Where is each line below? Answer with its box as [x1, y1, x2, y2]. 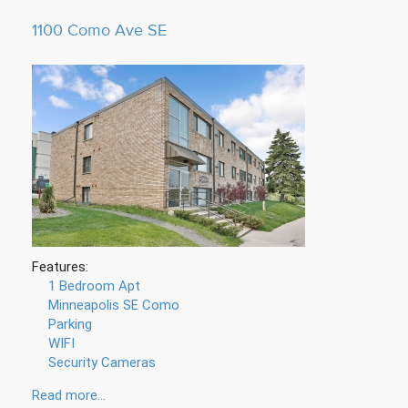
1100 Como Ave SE [32, 21, 167, 40]
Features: [32, 259, 88, 275]
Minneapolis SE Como [48, 297, 179, 313]
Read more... [32, 387, 106, 403]
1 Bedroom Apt [48, 278, 140, 294]
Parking [48, 316, 92, 332]
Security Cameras [48, 354, 156, 371]
